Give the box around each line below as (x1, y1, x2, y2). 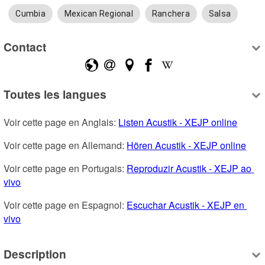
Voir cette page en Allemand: (4, 138, 127, 152)
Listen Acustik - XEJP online (118, 115, 238, 129)
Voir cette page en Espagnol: (4, 198, 127, 212)
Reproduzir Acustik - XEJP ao (127, 161, 252, 175)
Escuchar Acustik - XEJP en (127, 198, 245, 212)
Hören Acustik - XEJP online (127, 138, 247, 152)
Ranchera (151, 8, 190, 18)
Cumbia (15, 8, 46, 18)
